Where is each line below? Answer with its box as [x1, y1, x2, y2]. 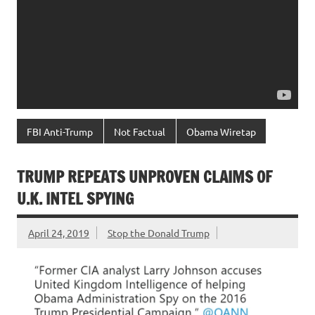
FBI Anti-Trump [27, 124, 94, 138]
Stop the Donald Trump [107, 226, 210, 239]
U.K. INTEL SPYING [17, 188, 134, 210]
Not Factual [114, 124, 166, 138]
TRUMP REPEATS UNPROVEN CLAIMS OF [17, 166, 272, 188]
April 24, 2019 [28, 226, 89, 239]
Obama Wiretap [186, 124, 256, 138]
